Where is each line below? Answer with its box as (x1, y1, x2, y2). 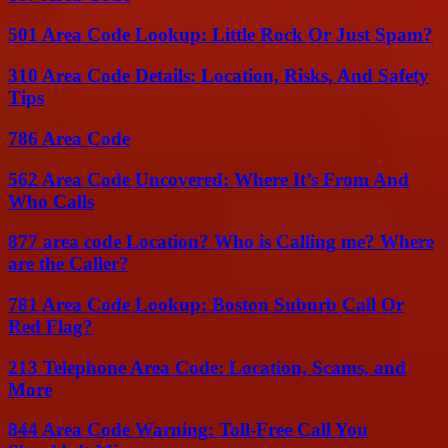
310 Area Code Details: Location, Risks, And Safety (8, 65, 429, 87)
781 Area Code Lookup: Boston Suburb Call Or (8, 293, 404, 315)
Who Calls (8, 190, 94, 212)
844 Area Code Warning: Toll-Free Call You (8, 419, 368, 441)
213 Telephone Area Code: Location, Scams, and (8, 356, 406, 378)
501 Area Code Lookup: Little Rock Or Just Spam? (8, 24, 433, 46)
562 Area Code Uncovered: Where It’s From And (8, 168, 409, 190)
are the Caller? (8, 253, 129, 275)
